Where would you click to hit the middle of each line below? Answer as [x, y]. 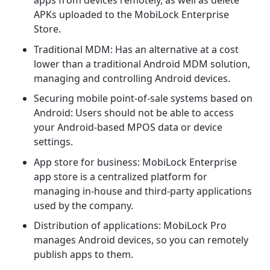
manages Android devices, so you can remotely [141, 240]
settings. [53, 142]
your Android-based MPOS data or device [128, 127]
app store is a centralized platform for [121, 176]
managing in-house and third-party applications [143, 191]
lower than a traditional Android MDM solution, [142, 64]
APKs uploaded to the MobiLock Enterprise [131, 15]
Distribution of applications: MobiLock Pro [130, 226]
